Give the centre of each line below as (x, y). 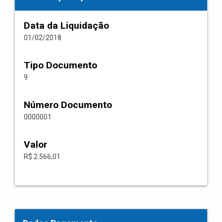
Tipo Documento (60, 65)
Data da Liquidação (66, 26)
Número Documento (68, 105)
